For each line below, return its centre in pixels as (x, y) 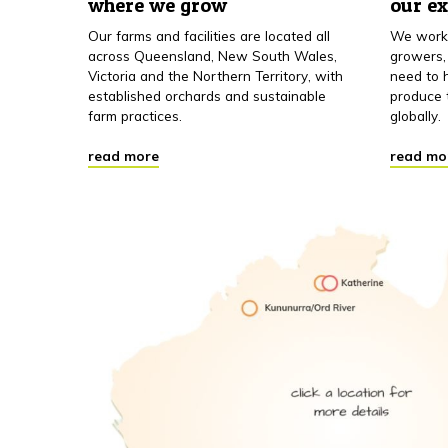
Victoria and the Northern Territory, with (215, 76)
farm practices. (135, 116)
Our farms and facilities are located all (209, 36)
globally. (415, 116)
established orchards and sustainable (207, 96)
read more (123, 156)
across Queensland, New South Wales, (212, 56)
